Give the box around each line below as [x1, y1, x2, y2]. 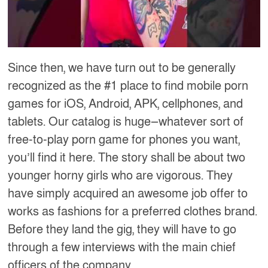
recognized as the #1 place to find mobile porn [8, 78, 249, 94]
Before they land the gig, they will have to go [8, 221, 237, 237]
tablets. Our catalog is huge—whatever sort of [8, 114, 244, 130]
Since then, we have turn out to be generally [8, 60, 236, 76]
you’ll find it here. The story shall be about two [8, 150, 246, 166]
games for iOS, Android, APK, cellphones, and [8, 96, 243, 112]
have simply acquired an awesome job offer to [8, 185, 248, 202]
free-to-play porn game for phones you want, [8, 132, 240, 148]
